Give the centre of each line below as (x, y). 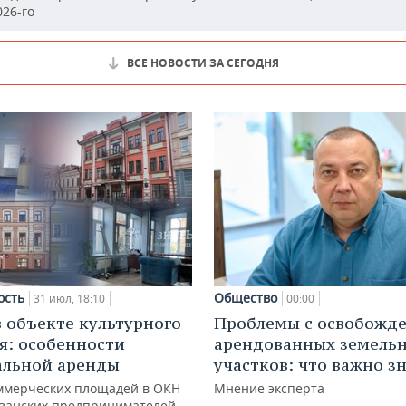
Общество (246, 297)
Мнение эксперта (269, 388)
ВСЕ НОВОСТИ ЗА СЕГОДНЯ (203, 63)
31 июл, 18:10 (69, 298)
